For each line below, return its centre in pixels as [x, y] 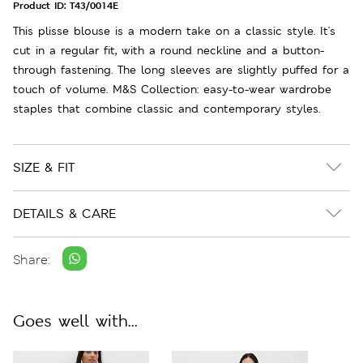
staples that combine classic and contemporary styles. [167, 108]
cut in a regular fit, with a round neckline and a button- [169, 50]
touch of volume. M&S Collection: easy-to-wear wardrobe [172, 89]
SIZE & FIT [44, 167]
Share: [32, 260]
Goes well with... [75, 320]
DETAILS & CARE [64, 213]
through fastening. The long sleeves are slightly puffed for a [181, 69]
